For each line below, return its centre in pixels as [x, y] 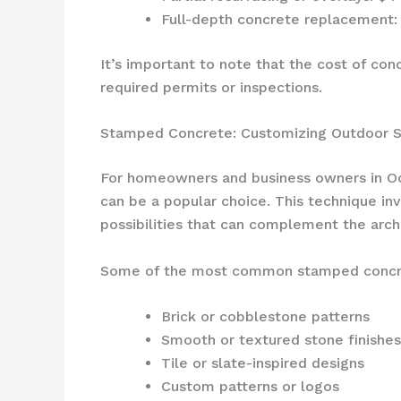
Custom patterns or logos [250, 387]
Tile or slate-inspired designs [263, 363]
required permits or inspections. [211, 87]
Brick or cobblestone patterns [265, 317]
